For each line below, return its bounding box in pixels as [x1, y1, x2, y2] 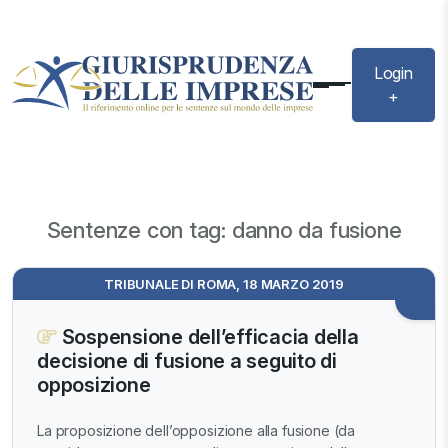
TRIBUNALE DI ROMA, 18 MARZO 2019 [104, 276, 344, 293]
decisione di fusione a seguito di [37, 349, 337, 374]
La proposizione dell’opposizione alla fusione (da [37, 421, 356, 439]
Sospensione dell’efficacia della [56, 325, 359, 350]
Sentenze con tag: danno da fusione [46, 217, 402, 244]
